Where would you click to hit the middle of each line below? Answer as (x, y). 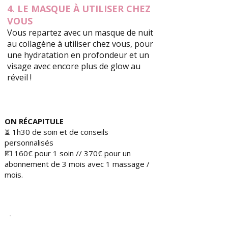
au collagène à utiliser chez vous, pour (80, 44)
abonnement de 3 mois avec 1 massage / (77, 164)
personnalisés (29, 142)
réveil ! (19, 77)
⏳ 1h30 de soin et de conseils (56, 132)
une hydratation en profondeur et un (78, 55)
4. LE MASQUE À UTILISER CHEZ (79, 9)
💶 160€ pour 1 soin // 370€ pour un (68, 153)
